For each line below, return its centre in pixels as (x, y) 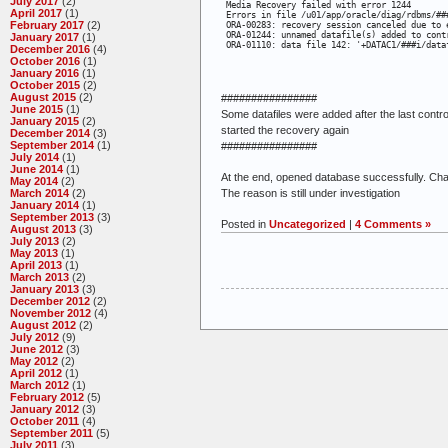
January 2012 (44, 409)
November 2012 (50, 313)
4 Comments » (393, 223)
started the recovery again (285, 129)
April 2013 (36, 265)
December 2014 (50, 133)
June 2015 (36, 109)
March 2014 (39, 193)
